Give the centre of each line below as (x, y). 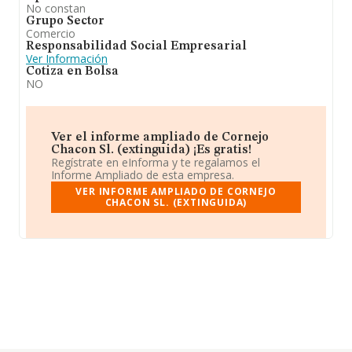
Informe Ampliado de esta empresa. (143, 175)
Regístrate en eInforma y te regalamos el (156, 162)
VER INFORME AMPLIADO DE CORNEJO (176, 191)
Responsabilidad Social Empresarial (136, 46)
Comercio (51, 33)
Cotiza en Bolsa (72, 71)
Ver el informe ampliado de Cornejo (160, 137)
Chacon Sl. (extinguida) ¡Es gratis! (151, 150)
